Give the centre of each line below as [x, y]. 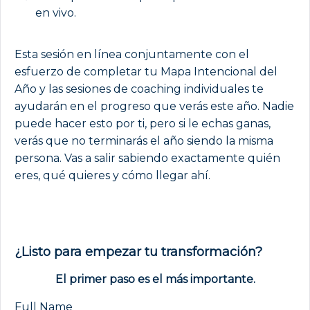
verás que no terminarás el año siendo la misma [144, 140]
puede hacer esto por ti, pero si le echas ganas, [143, 123]
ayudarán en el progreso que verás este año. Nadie [154, 106]
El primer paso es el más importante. [155, 279]
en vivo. [56, 12]
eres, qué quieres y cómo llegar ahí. [112, 175]
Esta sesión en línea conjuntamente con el [132, 54]
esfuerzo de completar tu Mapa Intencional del [146, 71]
